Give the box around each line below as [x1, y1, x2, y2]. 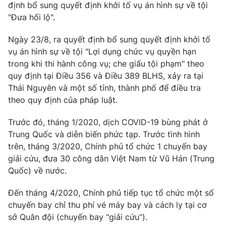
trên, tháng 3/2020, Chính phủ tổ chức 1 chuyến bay [8, 141, 207, 151]
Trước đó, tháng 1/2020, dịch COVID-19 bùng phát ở [8, 117, 208, 127]
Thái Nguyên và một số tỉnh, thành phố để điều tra [8, 83, 201, 93]
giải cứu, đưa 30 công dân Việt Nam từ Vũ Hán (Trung [8, 153, 214, 163]
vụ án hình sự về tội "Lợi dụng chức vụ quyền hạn [8, 46, 196, 56]
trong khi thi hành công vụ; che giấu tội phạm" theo [8, 59, 204, 69]
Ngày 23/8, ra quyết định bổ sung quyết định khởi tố [8, 34, 210, 44]
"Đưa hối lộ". [8, 12, 55, 22]
